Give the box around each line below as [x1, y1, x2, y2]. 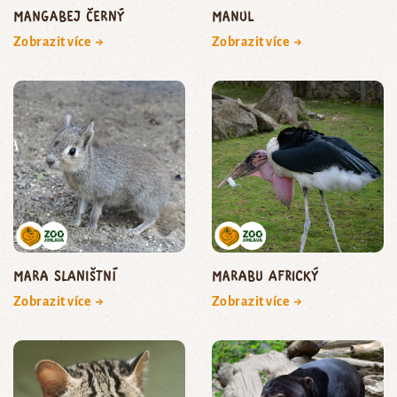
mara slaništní [13, 267, 116, 284]
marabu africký [212, 267, 318, 284]
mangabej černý [13, 7, 125, 25]
